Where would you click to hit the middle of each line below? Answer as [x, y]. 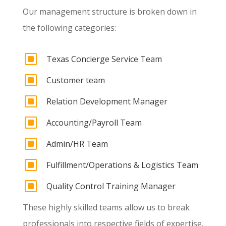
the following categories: [69, 28]
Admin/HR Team [77, 144]
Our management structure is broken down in [109, 12]
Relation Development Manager [107, 102]
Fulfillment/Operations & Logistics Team [122, 165]
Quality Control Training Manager [111, 186]
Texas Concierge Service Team [104, 59]
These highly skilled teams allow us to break [106, 208]
